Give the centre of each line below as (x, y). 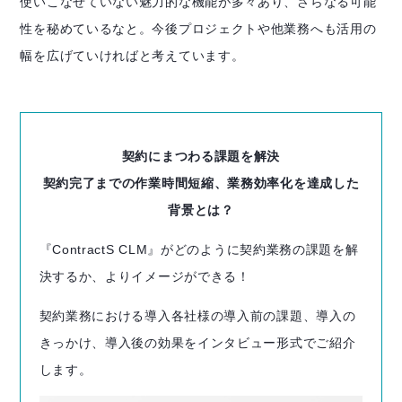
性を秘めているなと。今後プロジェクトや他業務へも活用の (198, 29)
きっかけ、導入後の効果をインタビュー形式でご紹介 (197, 342)
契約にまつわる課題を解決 (201, 156)
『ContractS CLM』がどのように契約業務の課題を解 (199, 249)
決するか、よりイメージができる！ (144, 276)
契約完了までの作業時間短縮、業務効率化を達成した (201, 183)
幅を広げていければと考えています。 (132, 56)
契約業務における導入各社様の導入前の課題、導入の (197, 315)
